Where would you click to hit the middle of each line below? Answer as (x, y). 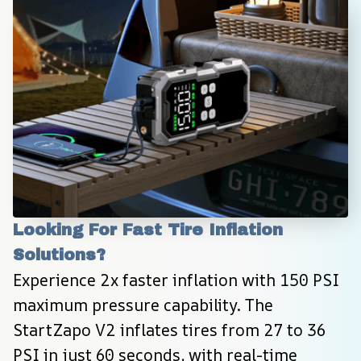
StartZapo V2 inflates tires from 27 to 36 (169, 330)
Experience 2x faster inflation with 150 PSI (176, 280)
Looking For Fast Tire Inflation (148, 230)
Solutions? (59, 255)
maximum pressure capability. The (143, 305)
